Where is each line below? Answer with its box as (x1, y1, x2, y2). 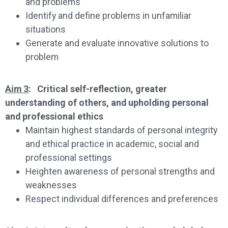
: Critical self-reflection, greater (28, 83, 167, 94)
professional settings (25, 152, 112, 163)
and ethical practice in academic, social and (25, 138, 199, 149)
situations (25, 23, 66, 35)
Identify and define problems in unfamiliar (25, 10, 191, 21)
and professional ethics (5, 110, 103, 122)
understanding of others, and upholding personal (5, 97, 209, 108)
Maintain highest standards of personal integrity (25, 124, 217, 135)
